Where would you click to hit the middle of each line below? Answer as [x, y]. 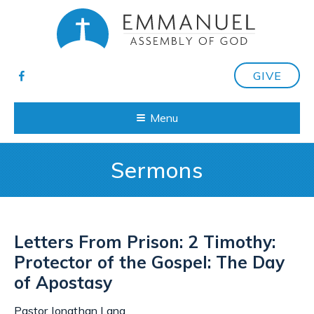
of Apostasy [63, 283]
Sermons [157, 170]
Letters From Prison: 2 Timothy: [145, 242]
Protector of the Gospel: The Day [149, 262]
